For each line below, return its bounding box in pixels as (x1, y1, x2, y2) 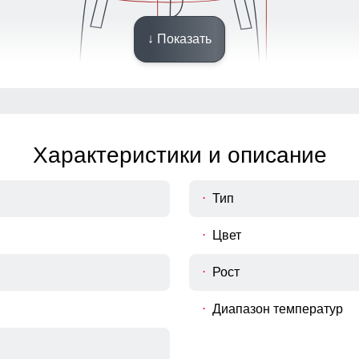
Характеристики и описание (32, 143, 327, 168)
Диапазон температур (212, 302, 343, 317)
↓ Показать (147, 32, 212, 46)
